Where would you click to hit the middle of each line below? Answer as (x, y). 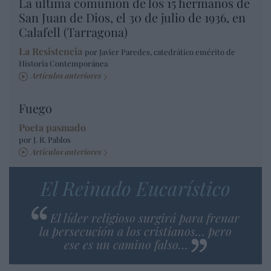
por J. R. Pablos (45, 139)
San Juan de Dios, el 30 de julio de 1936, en (132, 18)
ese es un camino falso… (126, 244)
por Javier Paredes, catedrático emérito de (160, 52)
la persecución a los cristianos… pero (135, 230)
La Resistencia (51, 51)
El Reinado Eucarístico (135, 188)
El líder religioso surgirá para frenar (145, 217)
